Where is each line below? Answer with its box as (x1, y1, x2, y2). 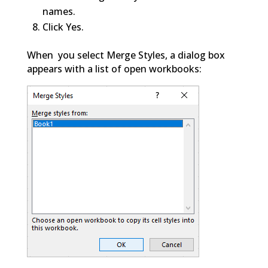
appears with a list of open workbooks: (26, 62, 202, 75)
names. (42, 4, 75, 18)
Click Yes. (42, 20, 84, 33)
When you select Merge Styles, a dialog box (26, 48, 225, 62)
